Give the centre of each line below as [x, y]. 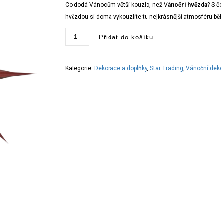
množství [77, 65]
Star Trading [167, 68]
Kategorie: [80, 68]
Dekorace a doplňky [121, 68]
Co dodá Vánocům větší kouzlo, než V [117, 5]
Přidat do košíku [126, 37]
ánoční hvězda [188, 5]
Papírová [76, 31]
